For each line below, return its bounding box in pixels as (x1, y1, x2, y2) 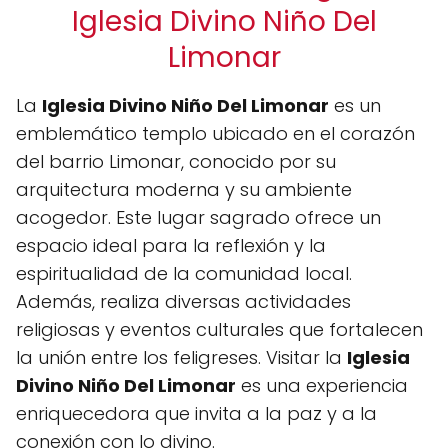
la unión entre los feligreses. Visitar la (16, 345, 347, 370)
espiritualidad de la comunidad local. (16, 261, 352, 286)
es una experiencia (236, 373, 408, 398)
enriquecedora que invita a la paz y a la (16, 401, 377, 426)
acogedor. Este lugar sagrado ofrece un (16, 205, 381, 230)
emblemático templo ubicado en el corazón (16, 121, 415, 146)
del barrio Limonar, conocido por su (16, 149, 336, 174)
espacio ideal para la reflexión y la (16, 233, 326, 258)
